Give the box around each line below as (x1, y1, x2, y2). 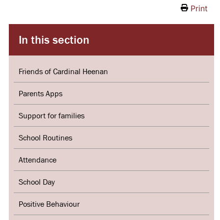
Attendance (18, 155, 56, 165)
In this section (18, 33, 89, 47)
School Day (18, 177, 55, 187)
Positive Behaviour (18, 199, 80, 209)
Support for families (18, 111, 84, 120)
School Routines (18, 133, 72, 142)
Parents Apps (18, 89, 62, 98)
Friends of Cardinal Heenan (18, 67, 108, 76)
